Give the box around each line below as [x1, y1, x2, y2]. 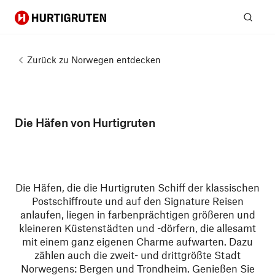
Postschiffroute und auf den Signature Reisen [31, 195, 244, 207]
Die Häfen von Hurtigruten [15, 115, 155, 130]
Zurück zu [27, 54, 69, 65]
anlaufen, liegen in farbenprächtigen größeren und [20, 208, 255, 220]
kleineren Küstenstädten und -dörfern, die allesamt [19, 222, 256, 234]
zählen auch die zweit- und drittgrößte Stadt [34, 249, 241, 261]
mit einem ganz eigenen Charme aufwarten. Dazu [22, 235, 253, 247]
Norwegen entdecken [71, 54, 161, 65]
